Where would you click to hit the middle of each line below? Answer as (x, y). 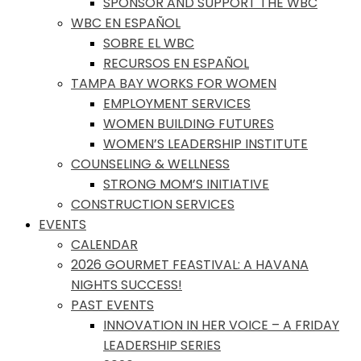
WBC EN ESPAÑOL (126, 23)
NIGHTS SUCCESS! (127, 285)
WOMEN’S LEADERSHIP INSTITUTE (205, 144)
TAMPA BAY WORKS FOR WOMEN (174, 83)
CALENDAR (104, 245)
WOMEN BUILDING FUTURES (189, 124)
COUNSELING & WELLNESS (150, 164)
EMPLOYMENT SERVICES (177, 104)
